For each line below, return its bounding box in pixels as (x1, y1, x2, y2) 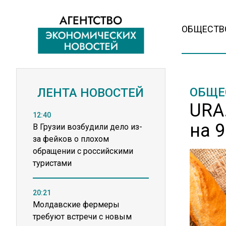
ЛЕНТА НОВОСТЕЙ (37, 86, 144, 100)
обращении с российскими (33, 146, 133, 156)
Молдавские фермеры (33, 200, 120, 209)
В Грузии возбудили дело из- (33, 122, 142, 132)
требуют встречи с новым (33, 212, 132, 221)
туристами (33, 158, 72, 168)
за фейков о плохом (33, 134, 109, 144)
